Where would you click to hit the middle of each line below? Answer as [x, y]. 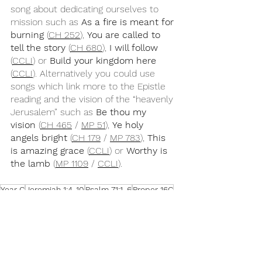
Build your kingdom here [103, 61]
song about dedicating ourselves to [86, 9]
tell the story [39, 48]
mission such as [46, 22]
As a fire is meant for [129, 22]
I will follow [134, 48]
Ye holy [129, 125]
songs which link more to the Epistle [89, 86]
